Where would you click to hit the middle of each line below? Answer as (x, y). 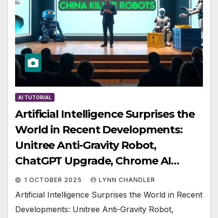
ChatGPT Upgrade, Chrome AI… (97, 161)
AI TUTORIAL (35, 98)
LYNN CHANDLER (127, 180)
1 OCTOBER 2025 (54, 180)
